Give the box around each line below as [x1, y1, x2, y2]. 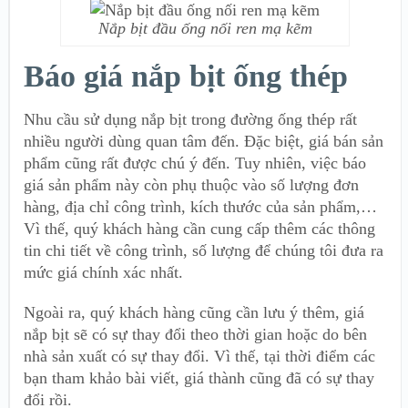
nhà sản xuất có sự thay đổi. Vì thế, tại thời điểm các [24, 346, 375, 365]
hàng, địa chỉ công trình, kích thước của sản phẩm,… [24, 197, 377, 216]
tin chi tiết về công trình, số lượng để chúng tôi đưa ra [24, 240, 383, 260]
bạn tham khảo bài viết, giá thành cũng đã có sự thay [24, 368, 374, 387]
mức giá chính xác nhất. [24, 262, 183, 281]
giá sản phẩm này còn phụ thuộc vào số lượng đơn [24, 175, 359, 194]
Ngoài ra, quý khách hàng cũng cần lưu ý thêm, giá [24, 302, 364, 321]
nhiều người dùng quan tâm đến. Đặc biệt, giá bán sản [24, 131, 383, 150]
